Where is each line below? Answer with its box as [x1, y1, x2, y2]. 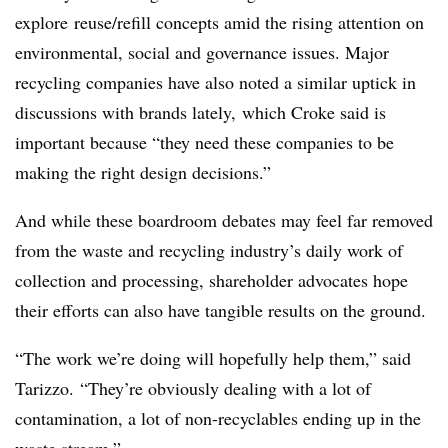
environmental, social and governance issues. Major [15, 40, 389, 65]
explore [15, 10, 68, 35]
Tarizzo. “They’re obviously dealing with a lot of [15, 376, 371, 401]
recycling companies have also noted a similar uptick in [15, 70, 416, 95]
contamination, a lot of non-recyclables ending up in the [15, 406, 421, 431]
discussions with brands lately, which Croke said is [15, 100, 386, 125]
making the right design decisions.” [15, 160, 271, 185]
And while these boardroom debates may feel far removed [15, 208, 433, 233]
